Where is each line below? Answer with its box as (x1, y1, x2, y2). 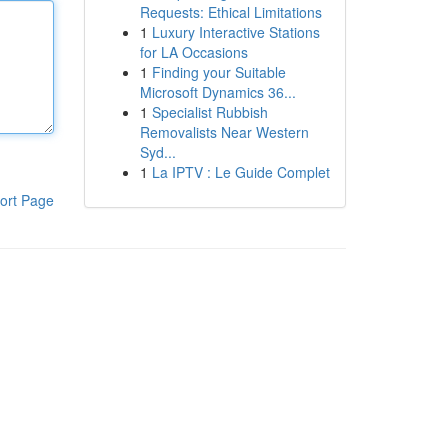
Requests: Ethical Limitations (139, 2, 322, 22)
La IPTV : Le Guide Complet (151, 162, 330, 182)
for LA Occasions (139, 42, 248, 62)
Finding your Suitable (151, 62, 286, 82)
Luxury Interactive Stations (151, 22, 320, 42)
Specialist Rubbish (151, 102, 268, 122)
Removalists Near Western (139, 122, 309, 142)
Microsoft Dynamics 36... (139, 82, 296, 102)
